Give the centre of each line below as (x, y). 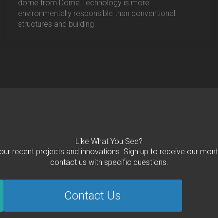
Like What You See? (109, 142)
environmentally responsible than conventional (97, 14)
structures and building (56, 24)
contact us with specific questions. (109, 163)
